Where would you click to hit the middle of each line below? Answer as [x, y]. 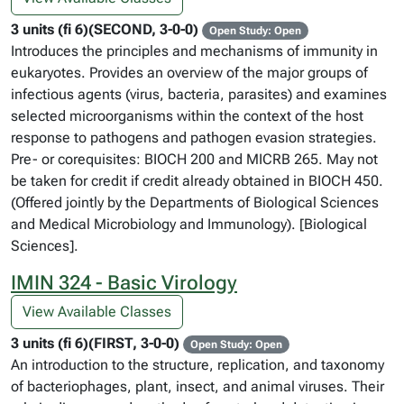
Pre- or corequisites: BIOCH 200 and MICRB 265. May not [194, 159]
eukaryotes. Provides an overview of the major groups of [189, 73]
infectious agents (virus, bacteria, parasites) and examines [199, 94]
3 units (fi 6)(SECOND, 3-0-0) [105, 29]
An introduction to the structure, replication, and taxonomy [197, 365]
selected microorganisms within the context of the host [187, 116]
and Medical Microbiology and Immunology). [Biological [189, 224]
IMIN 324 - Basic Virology [124, 283]
